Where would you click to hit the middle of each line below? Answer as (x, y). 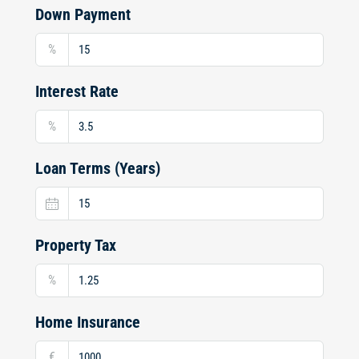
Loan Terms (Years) (98, 168)
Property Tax (76, 245)
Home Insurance (88, 322)
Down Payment (83, 14)
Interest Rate (77, 91)
